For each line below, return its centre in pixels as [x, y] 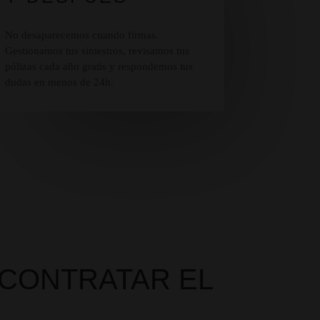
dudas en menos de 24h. [59, 82]
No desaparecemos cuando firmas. [81, 35]
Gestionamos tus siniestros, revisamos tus [97, 51]
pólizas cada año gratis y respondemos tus [99, 67]
